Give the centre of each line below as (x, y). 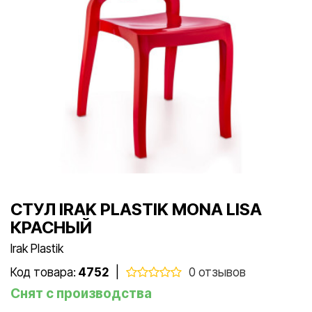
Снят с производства (81, 293)
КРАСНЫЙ (51, 227)
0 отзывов (217, 272)
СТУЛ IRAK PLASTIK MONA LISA (136, 209)
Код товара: (43, 272)
